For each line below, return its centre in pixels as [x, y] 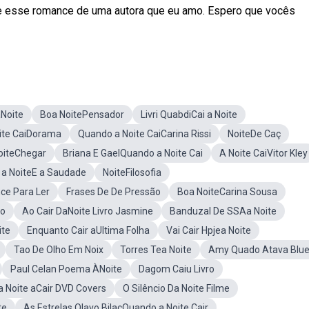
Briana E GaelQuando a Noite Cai [133, 153]
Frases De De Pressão [113, 192]
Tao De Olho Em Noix [59, 250]
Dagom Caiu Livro [177, 269]
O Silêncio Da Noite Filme [176, 288]
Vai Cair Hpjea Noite [209, 230]
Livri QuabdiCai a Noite [189, 114]
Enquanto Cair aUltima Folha [88, 230]
